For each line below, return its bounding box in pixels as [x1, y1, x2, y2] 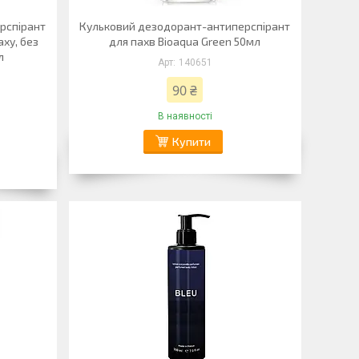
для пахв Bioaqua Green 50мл [109, 34, 261, 48]
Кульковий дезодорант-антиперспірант [79, 19, 291, 33]
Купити [171, 135, 211, 148]
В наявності [157, 111, 212, 122]
